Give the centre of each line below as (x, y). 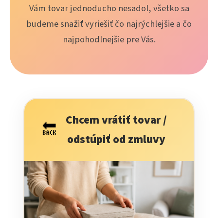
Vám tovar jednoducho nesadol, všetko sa (109, 8)
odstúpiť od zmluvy (116, 139)
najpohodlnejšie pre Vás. (109, 39)
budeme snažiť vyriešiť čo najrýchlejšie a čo (109, 24)
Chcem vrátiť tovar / (116, 120)
